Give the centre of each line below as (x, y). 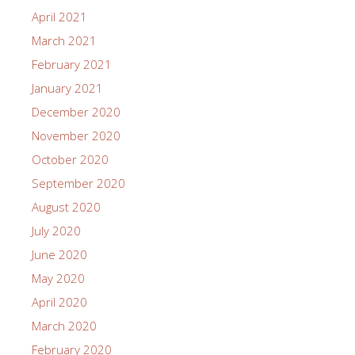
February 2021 (72, 64)
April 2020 (59, 302)
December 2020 (76, 111)
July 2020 (56, 230)
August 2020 (66, 206)
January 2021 (67, 88)
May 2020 (58, 278)
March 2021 (64, 40)
